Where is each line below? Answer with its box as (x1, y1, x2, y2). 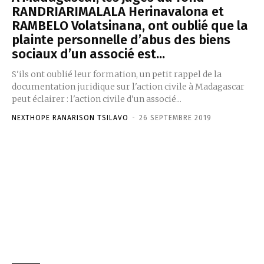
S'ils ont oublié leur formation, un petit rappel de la (12, 68, 222, 80)
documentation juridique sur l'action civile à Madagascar (12, 81, 245, 92)
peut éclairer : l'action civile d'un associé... (12, 93, 181, 104)
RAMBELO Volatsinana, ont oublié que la (12, 17, 248, 34)
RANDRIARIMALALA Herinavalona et (12, 3, 224, 19)
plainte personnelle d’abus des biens (12, 31, 230, 48)
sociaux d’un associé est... (12, 45, 165, 62)
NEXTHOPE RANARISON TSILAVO (12, 113, 128, 122)
